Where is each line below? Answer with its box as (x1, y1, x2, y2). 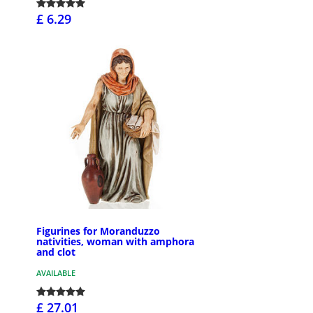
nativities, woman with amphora (36, 234, 194, 248)
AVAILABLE (36, 267, 75, 278)
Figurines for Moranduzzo (36, 224, 160, 238)
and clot (36, 245, 75, 259)
